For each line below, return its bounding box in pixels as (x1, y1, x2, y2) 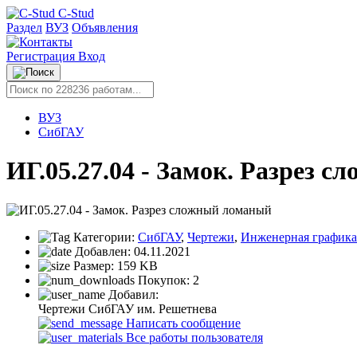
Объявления (72, 21, 138, 34)
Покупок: (135, 273, 193, 287)
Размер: (70, 258, 117, 273)
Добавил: (105, 287, 159, 301)
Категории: (70, 229, 138, 244)
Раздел (6, 21, 42, 34)
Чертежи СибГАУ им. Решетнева (38, 301, 217, 316)
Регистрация (6, 49, 78, 63)
